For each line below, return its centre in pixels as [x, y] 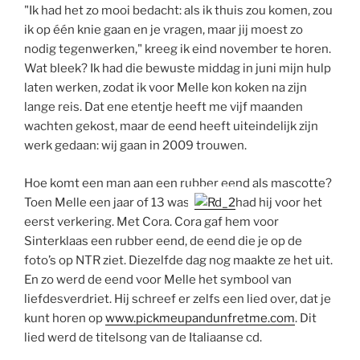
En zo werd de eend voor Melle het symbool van [158, 279]
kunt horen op [65, 318]
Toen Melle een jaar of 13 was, [109, 202]
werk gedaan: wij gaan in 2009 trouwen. [135, 146]
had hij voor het [279, 202]
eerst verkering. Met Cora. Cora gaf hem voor [151, 221]
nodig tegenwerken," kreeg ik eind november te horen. [178, 49]
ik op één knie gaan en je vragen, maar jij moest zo [164, 30]
